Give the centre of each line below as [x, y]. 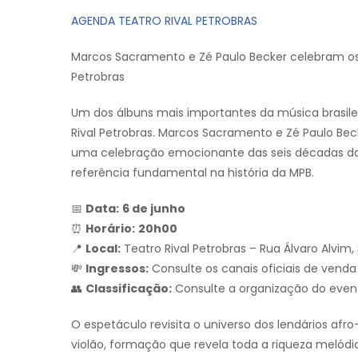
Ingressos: [117, 268]
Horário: [110, 229]
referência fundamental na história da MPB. [193, 173]
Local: [103, 249]
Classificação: [129, 288]
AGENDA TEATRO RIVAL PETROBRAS [166, 21]
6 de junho [154, 209]
